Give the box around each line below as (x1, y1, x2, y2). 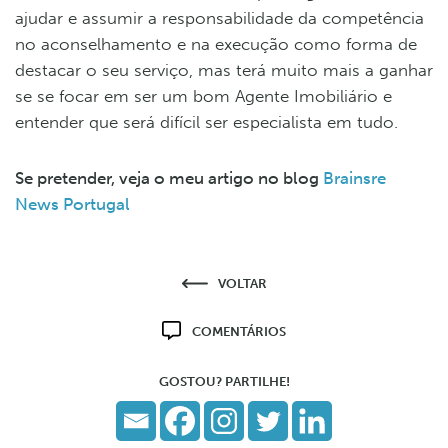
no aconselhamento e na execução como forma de (15, 33, 417, 54)
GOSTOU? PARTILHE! (158, 373, 290, 389)
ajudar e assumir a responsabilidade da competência (15, 7, 424, 28)
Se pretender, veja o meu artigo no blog (15, 167, 323, 188)
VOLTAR (217, 275, 267, 291)
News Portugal (15, 193, 130, 214)
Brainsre (323, 167, 386, 188)
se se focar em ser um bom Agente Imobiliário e (15, 85, 392, 106)
